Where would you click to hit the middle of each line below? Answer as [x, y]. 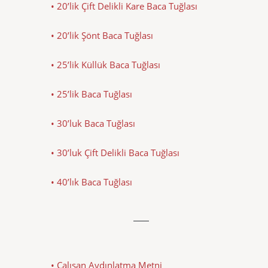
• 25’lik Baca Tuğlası [92, 94]
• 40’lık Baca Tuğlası [92, 182]
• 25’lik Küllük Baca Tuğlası [106, 64]
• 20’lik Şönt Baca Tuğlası [102, 35]
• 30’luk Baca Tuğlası [93, 123]
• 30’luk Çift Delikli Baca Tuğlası [115, 152]
